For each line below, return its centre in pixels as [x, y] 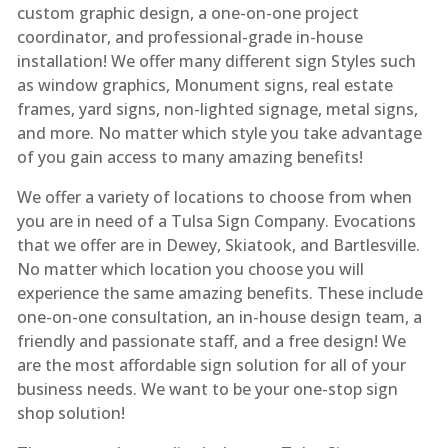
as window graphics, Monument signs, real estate [204, 84]
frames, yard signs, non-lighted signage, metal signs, [217, 108]
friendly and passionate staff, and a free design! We [211, 340]
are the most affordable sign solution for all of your [211, 364]
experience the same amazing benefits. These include [219, 292]
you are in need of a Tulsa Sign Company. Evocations [216, 220]
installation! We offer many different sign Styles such [216, 60]
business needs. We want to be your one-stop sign [207, 388]
